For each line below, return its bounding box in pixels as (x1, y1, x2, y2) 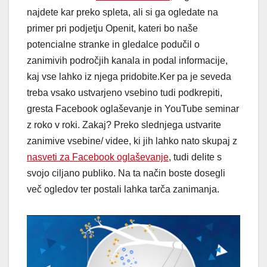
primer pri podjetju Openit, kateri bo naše (27, 23, 198, 34)
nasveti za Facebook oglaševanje (27, 152, 169, 163)
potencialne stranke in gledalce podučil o (27, 39, 200, 50)
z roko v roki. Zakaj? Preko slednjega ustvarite (27, 120, 221, 131)
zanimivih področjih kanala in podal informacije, (27, 55, 228, 66)
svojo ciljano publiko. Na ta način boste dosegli (27, 168, 225, 179)
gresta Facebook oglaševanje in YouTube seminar (27, 104, 239, 114)
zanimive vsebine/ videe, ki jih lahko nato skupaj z (27, 136, 237, 147)
